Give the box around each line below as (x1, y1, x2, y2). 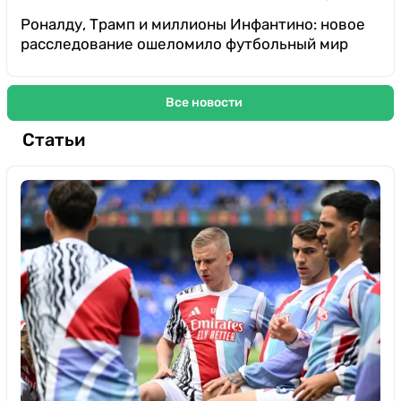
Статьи (22, 129, 85, 151)
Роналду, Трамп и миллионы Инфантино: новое (21, 14, 365, 33)
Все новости (165, 95, 243, 111)
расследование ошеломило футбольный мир (21, 34, 348, 53)
